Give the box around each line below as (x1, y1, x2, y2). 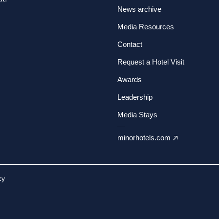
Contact (117, 40, 142, 48)
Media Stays (117, 110, 157, 119)
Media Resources (117, 22, 174, 31)
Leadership (117, 93, 153, 101)
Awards (117, 75, 142, 84)
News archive (117, 5, 161, 13)
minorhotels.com (117, 133, 171, 142)
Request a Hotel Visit (117, 58, 184, 66)
